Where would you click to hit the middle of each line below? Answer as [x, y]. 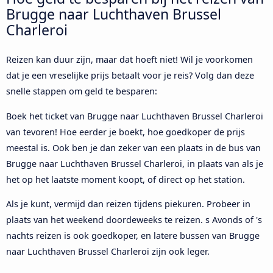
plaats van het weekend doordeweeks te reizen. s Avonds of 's [134, 220]
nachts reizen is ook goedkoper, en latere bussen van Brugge [133, 236]
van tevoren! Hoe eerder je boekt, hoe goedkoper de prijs [126, 132]
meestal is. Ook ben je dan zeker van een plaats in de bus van [133, 147]
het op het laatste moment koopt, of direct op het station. [126, 179]
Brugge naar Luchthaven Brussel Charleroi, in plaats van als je [135, 163]
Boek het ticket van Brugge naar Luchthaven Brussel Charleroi [135, 116]
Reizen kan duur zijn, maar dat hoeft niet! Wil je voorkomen [129, 60]
